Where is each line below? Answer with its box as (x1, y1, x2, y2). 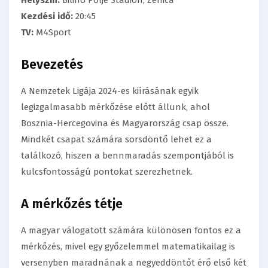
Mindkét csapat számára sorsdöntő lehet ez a (21, 134, 212, 145)
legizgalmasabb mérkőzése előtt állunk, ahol (21, 102, 210, 113)
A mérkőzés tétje (21, 196, 123, 212)
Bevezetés (21, 56, 83, 73)
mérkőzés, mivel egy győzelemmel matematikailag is (21, 241, 235, 252)
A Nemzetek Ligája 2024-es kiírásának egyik (21, 86, 199, 97)
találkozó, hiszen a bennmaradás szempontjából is (21, 150, 234, 162)
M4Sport (33, 27, 71, 38)
